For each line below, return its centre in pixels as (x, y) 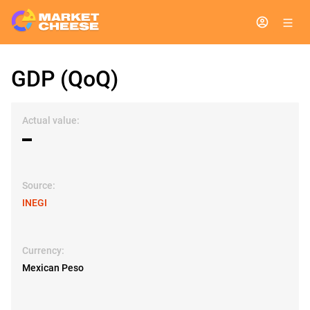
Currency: (43, 250)
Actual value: (51, 120)
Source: (39, 185)
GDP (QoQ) (65, 79)
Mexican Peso (53, 268)
